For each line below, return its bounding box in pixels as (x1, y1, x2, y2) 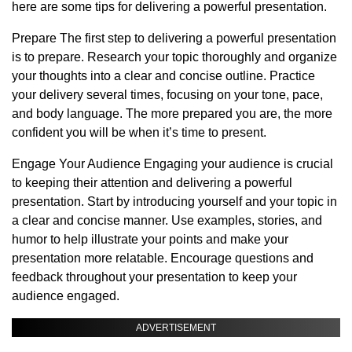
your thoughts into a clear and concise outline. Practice (12, 68, 315, 82)
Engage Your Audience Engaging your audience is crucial (12, 156, 333, 170)
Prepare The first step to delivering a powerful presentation (12, 31, 336, 45)
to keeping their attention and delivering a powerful (12, 175, 292, 189)
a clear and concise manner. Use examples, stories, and (12, 213, 322, 227)
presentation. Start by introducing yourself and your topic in (12, 194, 337, 208)
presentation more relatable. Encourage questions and (12, 251, 313, 265)
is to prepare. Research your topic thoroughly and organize (12, 49, 337, 64)
